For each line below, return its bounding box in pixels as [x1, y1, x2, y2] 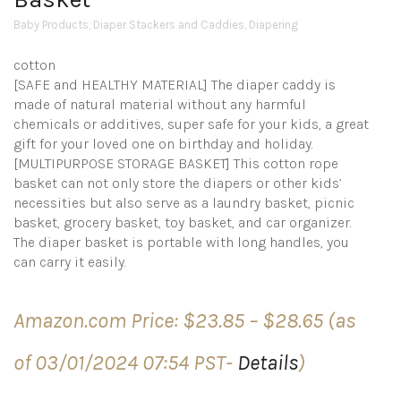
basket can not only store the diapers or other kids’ [13, 175, 342, 192]
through [322, 369, 393, 394]
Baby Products [13, 18, 89, 31]
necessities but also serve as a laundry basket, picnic [13, 194, 354, 211]
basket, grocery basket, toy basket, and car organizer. [13, 214, 352, 231]
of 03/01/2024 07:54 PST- [13, 350, 237, 375]
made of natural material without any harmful [13, 96, 306, 113]
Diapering [249, 18, 298, 31]
